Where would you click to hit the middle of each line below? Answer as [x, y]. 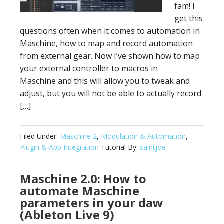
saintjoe [153, 147]
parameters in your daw [92, 203]
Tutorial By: [119, 147]
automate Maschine [80, 191]
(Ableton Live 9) [67, 215]
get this [189, 18]
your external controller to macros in [89, 68]
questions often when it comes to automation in [110, 31]
